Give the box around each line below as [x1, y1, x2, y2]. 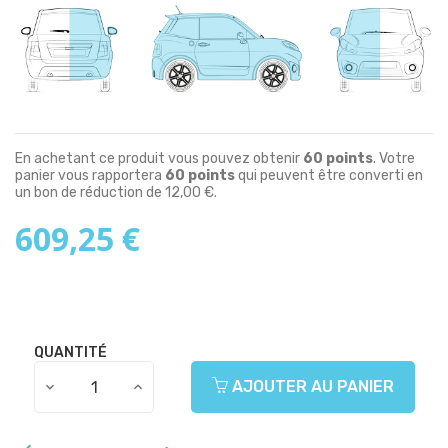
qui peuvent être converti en [235, 167, 423, 185]
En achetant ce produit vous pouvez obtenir [15, 150, 303, 168]
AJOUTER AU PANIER [227, 377, 394, 397]
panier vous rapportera [15, 167, 165, 185]
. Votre [373, 150, 415, 168]
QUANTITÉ [33, 344, 107, 362]
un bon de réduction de [15, 184, 165, 202]
